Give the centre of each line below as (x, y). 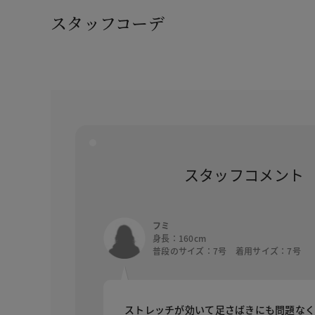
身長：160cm (180, 238)
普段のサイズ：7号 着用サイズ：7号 (227, 250)
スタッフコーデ (108, 22)
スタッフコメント (244, 174)
